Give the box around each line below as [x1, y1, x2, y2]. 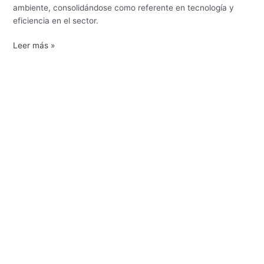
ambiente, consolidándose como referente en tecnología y [13, 2, 235, 12]
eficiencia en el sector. [13, 15, 99, 25]
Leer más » [13, 41, 55, 51]
